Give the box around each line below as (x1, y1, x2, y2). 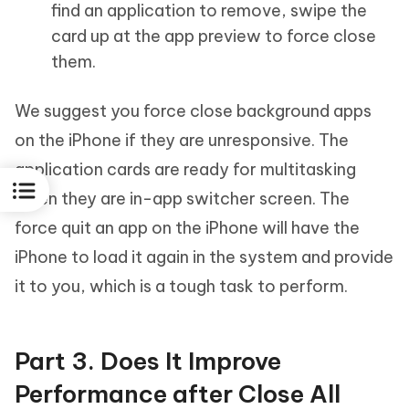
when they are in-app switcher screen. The (15, 188, 350, 209)
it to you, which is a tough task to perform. (15, 276, 348, 297)
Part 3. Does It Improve (15, 346, 281, 376)
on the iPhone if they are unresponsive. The (15, 130, 349, 151)
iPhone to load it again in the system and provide (15, 246, 393, 267)
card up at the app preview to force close (51, 26, 376, 47)
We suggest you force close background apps (15, 100, 372, 121)
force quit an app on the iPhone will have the (15, 217, 360, 238)
